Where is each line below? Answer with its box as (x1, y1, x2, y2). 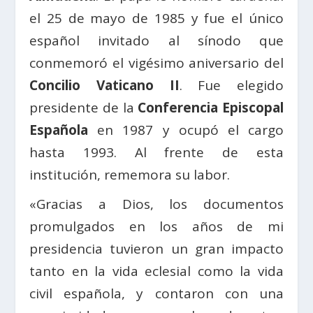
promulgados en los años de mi (29, 217, 284, 235)
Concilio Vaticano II (29, 75, 180, 94)
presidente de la (29, 98, 138, 117)
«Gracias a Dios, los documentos (29, 194, 284, 213)
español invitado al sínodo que (29, 31, 284, 50)
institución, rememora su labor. (29, 165, 231, 184)
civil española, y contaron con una (29, 284, 284, 303)
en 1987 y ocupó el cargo (88, 120, 284, 139)
